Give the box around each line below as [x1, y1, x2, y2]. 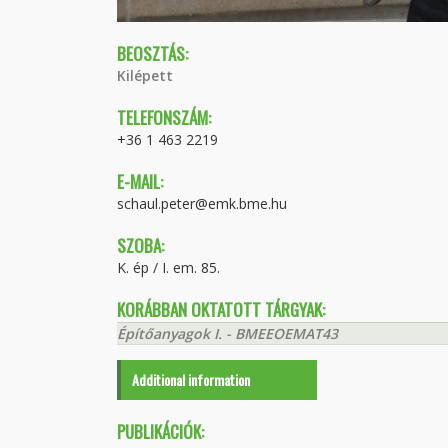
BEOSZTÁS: [117, 41, 188, 66]
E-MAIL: [117, 169, 163, 194]
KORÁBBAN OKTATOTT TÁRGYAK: [117, 297, 325, 322]
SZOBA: [117, 233, 164, 258]
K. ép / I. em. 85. [117, 258, 220, 277]
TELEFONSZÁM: [117, 105, 211, 130]
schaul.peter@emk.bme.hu [117, 194, 287, 213]
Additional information [132, 369, 250, 390]
